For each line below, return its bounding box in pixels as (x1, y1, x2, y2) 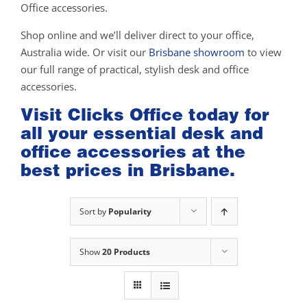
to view (245, 45, 282, 60)
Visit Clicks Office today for (21, 104, 269, 125)
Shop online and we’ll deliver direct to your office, (21, 28, 254, 42)
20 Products (101, 246, 150, 258)
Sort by (79, 206, 108, 218)
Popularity (108, 206, 151, 218)
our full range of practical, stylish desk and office (21, 62, 249, 77)
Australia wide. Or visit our (21, 45, 149, 60)
